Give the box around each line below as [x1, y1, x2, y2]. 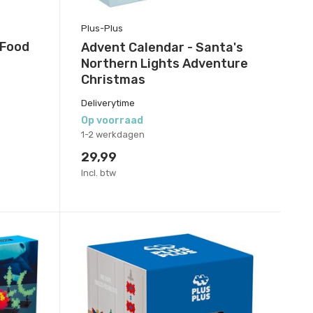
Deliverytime [80, 97, 135, 108]
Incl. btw [80, 167, 116, 178]
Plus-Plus [80, 22, 123, 34]
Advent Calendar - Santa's [80, 39, 243, 55]
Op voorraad [80, 114, 143, 126]
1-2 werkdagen [80, 129, 145, 140]
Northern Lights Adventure [80, 55, 248, 71]
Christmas [80, 71, 145, 87]
